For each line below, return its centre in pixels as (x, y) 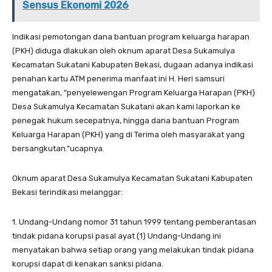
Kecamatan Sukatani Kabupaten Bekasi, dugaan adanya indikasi (133, 64)
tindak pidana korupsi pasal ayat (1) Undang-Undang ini (117, 236)
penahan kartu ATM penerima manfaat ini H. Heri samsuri (118, 78)
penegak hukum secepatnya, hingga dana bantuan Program (126, 120)
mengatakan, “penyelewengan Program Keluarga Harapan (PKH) (134, 92)
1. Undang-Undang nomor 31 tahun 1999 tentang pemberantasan (134, 222)
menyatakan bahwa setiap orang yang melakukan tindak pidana (133, 250)
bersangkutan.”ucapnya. (58, 148)
